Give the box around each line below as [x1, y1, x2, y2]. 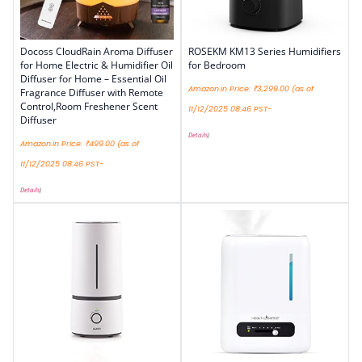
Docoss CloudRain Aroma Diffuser [20, 44, 173, 58]
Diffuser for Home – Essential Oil [20, 71, 166, 86]
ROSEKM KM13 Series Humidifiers [188, 44, 341, 58]
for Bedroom [188, 57, 246, 72]
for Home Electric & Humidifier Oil [20, 57, 173, 72]
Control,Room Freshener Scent [20, 99, 158, 113]
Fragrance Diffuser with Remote [20, 85, 163, 99]
